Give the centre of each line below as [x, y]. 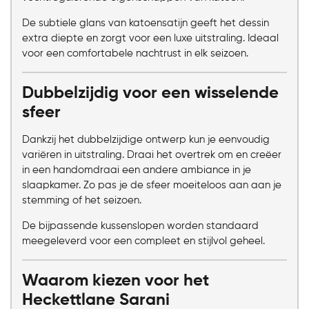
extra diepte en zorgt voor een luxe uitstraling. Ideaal [150, 39]
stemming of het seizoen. [82, 201]
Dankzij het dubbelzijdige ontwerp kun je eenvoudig [146, 140]
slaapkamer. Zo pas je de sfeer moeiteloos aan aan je [152, 186]
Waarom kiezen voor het [116, 281]
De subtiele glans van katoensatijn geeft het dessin [146, 23]
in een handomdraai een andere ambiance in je [137, 170]
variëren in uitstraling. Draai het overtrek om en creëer [152, 155]
